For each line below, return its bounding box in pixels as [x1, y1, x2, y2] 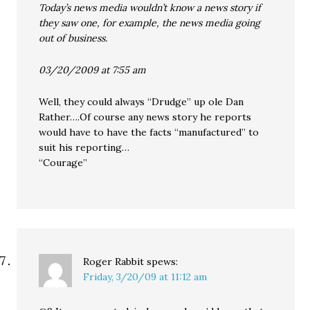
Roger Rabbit [83, 255, 145, 268]
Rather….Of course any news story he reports [39, 111, 252, 123]
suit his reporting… [39, 141, 130, 154]
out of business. [39, 32, 108, 44]
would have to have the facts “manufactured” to [39, 126, 259, 138]
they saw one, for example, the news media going [39, 17, 261, 29]
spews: [147, 255, 179, 268]
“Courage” [39, 156, 88, 169]
